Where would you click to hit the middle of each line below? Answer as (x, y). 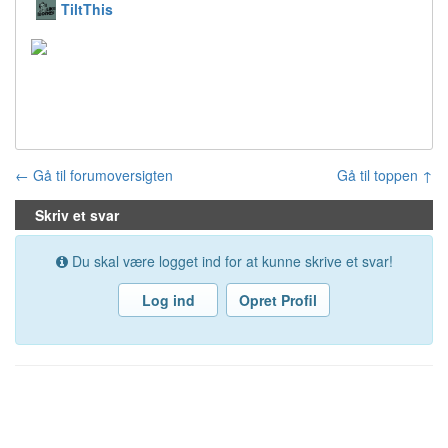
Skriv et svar (77, 215)
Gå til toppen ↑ (385, 175)
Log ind (168, 300)
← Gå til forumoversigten (94, 175)
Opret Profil (278, 300)
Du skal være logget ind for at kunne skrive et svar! (230, 261)
